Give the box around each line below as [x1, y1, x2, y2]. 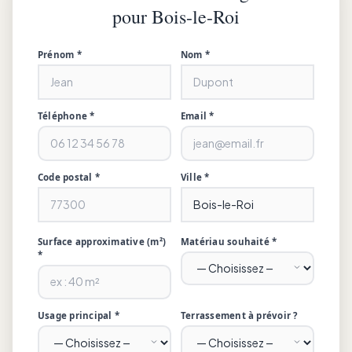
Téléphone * [38, 110, 95, 123]
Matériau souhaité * [181, 235, 277, 247]
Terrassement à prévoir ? [181, 310, 299, 322]
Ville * [181, 170, 210, 183]
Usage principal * [38, 310, 119, 322]
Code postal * [38, 170, 100, 183]
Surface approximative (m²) [38, 235, 166, 247]
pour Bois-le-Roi [112, 4, 240, 30]
